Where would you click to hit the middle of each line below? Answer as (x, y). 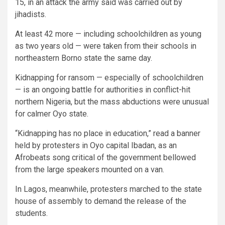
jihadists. (31, 15)
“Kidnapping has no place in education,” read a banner (108, 134)
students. (31, 213)
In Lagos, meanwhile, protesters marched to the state (108, 189)
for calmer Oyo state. (52, 114)
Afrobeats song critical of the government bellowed (105, 158)
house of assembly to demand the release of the (101, 201)
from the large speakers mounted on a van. (90, 170)
